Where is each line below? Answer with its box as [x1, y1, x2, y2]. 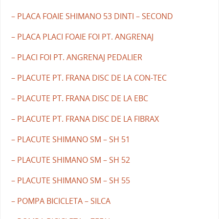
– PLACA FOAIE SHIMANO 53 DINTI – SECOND [11, 10, 173, 22]
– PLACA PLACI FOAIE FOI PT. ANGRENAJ [11, 31, 153, 42]
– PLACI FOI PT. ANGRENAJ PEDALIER [11, 51, 142, 63]
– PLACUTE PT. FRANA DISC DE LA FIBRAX [11, 113, 159, 124]
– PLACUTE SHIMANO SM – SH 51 [11, 133, 130, 145]
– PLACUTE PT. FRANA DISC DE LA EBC [11, 92, 148, 104]
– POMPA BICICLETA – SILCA [11, 195, 110, 206]
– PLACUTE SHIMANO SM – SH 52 [11, 154, 130, 165]
